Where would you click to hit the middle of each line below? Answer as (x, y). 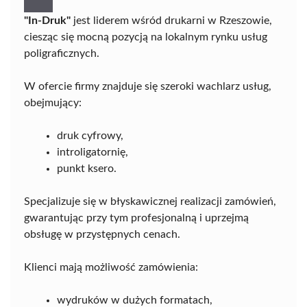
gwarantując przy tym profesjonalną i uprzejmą (136, 218)
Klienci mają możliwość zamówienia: (111, 267)
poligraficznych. (62, 53)
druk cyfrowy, (90, 136)
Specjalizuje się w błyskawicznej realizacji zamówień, (150, 201)
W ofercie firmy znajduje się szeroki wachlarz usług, (148, 86)
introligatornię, (93, 152)
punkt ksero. (87, 169)
